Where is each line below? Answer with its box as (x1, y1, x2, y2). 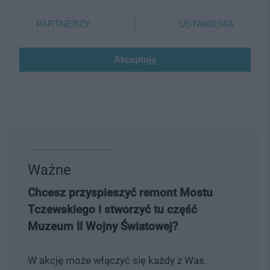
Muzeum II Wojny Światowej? (28, 219, 178, 233)
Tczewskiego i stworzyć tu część (28, 202, 197, 216)
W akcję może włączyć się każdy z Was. (28, 254, 207, 266)
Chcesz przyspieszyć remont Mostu (28, 185, 213, 199)
